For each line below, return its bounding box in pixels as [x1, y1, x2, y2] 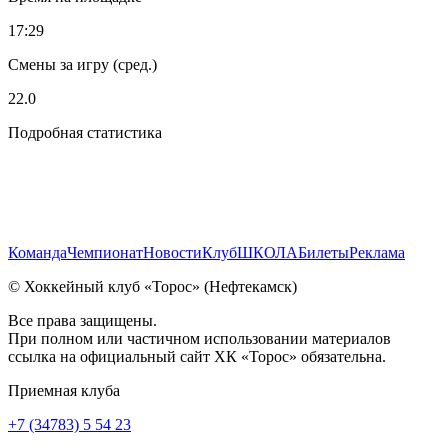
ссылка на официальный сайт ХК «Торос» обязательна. [8, 347, 386, 365]
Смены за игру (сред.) [8, 55, 157, 73]
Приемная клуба [8, 381, 120, 399]
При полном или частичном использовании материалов [8, 329, 391, 347]
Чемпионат [67, 243, 143, 261]
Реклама [349, 243, 405, 261]
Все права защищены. [8, 311, 157, 329]
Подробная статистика [8, 123, 162, 141]
